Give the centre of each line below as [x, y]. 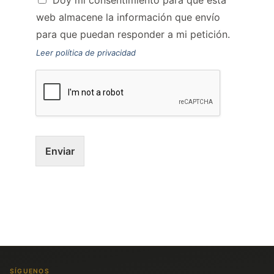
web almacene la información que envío [128, 17]
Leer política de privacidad [86, 53]
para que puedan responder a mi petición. [133, 35]
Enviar [60, 151]
